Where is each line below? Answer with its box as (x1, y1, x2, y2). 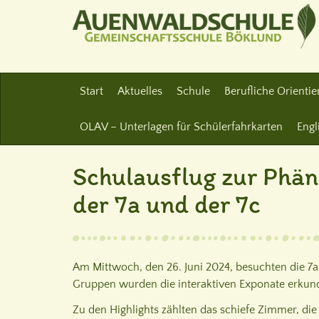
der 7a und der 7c (73, 189, 261, 219)
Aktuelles (117, 85, 162, 98)
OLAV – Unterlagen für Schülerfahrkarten (80, 120, 283, 133)
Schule (177, 85, 210, 98)
